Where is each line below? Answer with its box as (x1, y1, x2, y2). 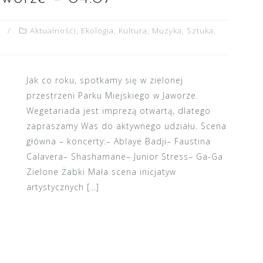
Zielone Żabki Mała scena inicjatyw (26, 166, 176, 177)
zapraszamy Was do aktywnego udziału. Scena (26, 120, 227, 131)
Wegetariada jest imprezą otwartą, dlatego (26, 105, 211, 116)
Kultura (119, 25, 147, 36)
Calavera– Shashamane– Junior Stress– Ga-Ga (26, 151, 223, 162)
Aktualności (30, 25, 76, 36)
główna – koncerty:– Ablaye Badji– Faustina (26, 136, 211, 147)
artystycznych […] (26, 181, 99, 193)
